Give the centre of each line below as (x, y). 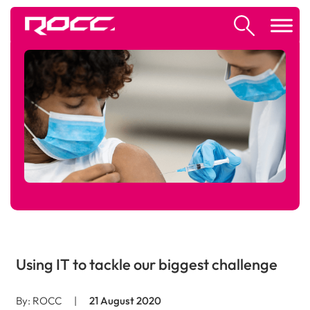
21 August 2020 (125, 301)
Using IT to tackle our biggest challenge (146, 264)
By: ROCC (38, 301)
